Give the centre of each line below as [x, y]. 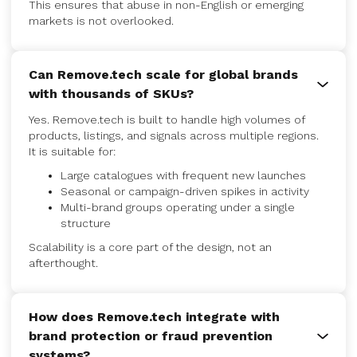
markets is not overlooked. [101, 21]
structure [86, 223]
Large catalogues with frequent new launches [183, 175]
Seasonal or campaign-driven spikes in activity [185, 191]
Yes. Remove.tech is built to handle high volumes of [167, 120]
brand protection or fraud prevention [151, 336]
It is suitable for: [72, 151]
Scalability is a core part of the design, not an [150, 247]
